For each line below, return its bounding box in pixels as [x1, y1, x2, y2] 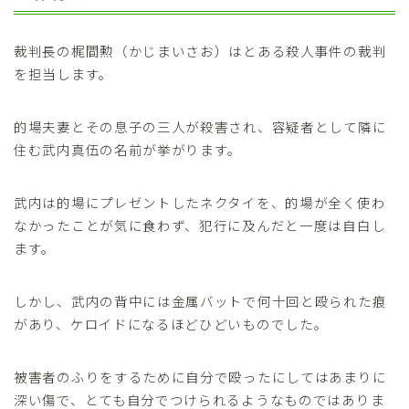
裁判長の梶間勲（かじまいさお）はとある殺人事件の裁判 [14, 41, 387, 61]
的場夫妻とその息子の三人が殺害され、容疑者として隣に [14, 117, 387, 137]
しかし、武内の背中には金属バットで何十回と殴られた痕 [14, 291, 387, 311]
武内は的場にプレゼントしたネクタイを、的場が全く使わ [14, 193, 386, 213]
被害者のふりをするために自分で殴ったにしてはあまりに [14, 367, 387, 387]
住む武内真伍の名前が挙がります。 [14, 140, 243, 160]
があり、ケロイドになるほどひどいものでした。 [14, 314, 329, 334]
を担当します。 [14, 64, 113, 84]
